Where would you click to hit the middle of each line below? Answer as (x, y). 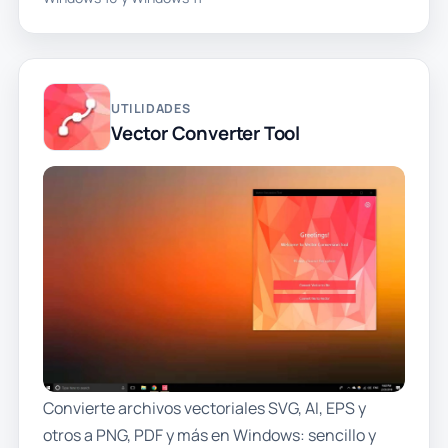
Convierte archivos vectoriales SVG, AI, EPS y (204, 407)
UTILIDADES (150, 108)
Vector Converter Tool (205, 132)
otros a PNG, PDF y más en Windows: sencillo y (209, 434)
